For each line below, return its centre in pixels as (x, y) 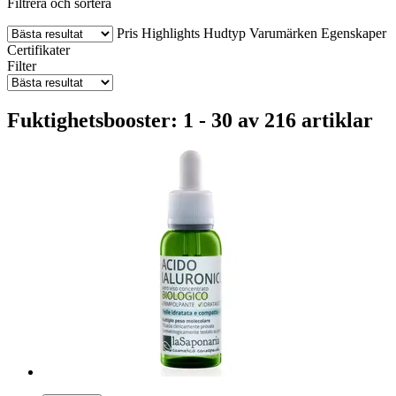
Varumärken (283, 33)
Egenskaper (354, 33)
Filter (22, 65)
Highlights (171, 33)
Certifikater (38, 49)
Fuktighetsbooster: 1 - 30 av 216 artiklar (190, 120)
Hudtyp (225, 33)
